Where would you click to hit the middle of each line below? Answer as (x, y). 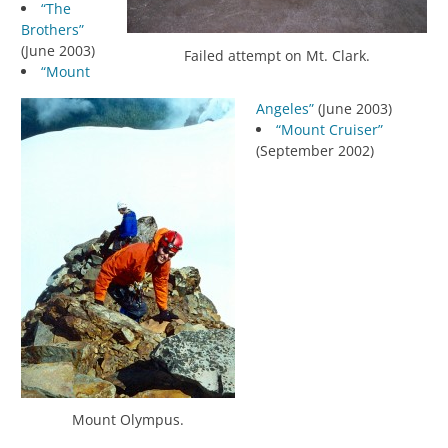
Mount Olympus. (128, 420)
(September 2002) (315, 150)
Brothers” (52, 30)
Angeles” (285, 108)
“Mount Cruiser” (329, 129)
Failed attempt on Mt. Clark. (277, 55)
